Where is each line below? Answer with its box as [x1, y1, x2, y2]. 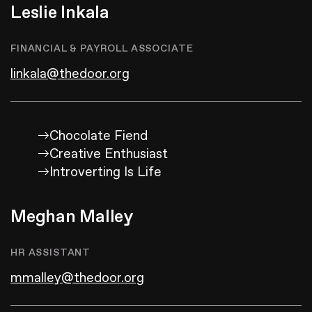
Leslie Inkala [10, 1, 109, 25]
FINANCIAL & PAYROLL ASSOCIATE [10, 42, 194, 55]
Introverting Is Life [49, 164, 162, 181]
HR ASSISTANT [10, 247, 91, 259]
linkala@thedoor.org [10, 65, 130, 83]
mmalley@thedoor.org [10, 270, 144, 287]
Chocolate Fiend [49, 127, 148, 145]
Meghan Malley [10, 205, 133, 229]
